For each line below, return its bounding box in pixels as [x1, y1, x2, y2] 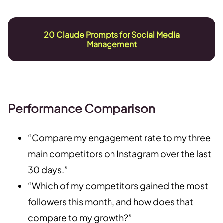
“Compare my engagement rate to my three [28, 132, 211, 143]
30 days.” [28, 164, 68, 175]
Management [86, 39, 137, 49]
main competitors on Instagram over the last [28, 148, 211, 159]
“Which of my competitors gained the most [28, 180, 208, 191]
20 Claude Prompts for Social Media [43, 29, 180, 40]
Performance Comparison [8, 101, 155, 115]
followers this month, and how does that [28, 196, 193, 207]
